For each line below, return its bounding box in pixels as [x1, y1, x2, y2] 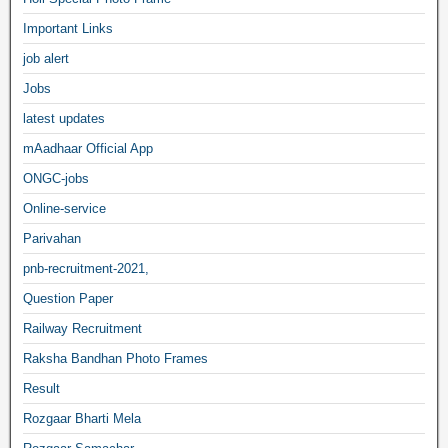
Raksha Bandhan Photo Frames [23, 351, 208, 366]
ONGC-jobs [23, 171, 89, 186]
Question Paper [23, 291, 113, 306]
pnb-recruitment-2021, [23, 261, 149, 276]
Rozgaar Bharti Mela [23, 411, 141, 426]
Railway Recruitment [23, 321, 142, 336]
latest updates [23, 111, 105, 126]
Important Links [23, 21, 113, 36]
